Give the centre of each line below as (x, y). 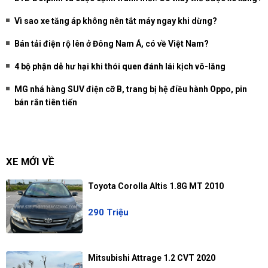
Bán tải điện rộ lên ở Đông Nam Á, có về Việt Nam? (112, 44)
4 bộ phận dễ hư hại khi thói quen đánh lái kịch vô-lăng (120, 67)
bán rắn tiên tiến (46, 103)
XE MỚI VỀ (30, 162)
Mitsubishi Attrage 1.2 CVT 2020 (151, 258)
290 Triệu (108, 213)
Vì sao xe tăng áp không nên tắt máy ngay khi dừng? (116, 21)
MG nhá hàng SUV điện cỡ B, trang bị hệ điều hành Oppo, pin (131, 89)
